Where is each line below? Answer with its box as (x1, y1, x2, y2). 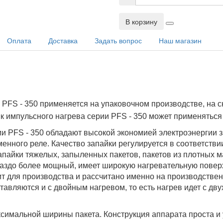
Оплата (7, 35, 31, 45)
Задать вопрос (95, 35, 142, 45)
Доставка (48, 35, 78, 45)
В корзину (125, 16, 157, 26)
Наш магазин (159, 35, 202, 45)
